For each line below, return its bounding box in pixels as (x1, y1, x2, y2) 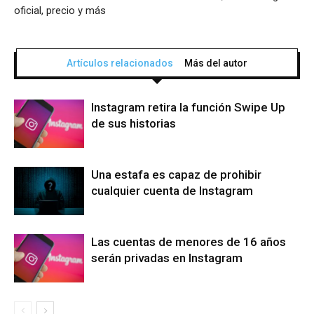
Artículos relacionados (67, 57, 173, 69)
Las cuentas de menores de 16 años (91, 235, 286, 250)
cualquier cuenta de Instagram (91, 184, 253, 198)
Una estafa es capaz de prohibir (91, 168, 261, 182)
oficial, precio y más (14, 4, 106, 18)
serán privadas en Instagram (91, 251, 243, 266)
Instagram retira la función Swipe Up (91, 100, 285, 115)
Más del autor (184, 57, 247, 69)
